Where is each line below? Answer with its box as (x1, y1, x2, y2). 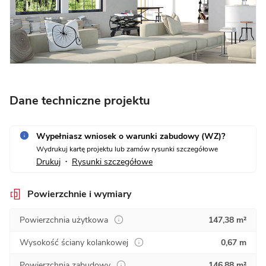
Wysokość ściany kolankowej (20, 236, 128, 248)
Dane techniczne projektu (9, 92, 150, 109)
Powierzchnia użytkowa (20, 214, 108, 226)
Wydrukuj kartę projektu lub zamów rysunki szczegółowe (36, 144, 218, 154)
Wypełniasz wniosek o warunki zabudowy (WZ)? (36, 130, 225, 142)
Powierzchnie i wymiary (27, 187, 131, 201)
